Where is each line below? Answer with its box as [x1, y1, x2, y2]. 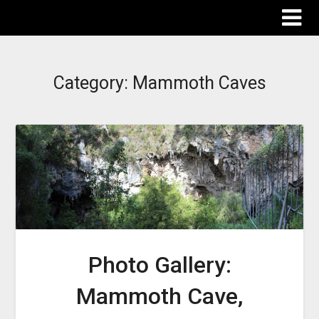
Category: [53, 73, 132, 93]
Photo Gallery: [88, 251, 231, 278]
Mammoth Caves [132, 73, 266, 93]
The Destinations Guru [16, 8, 174, 26]
